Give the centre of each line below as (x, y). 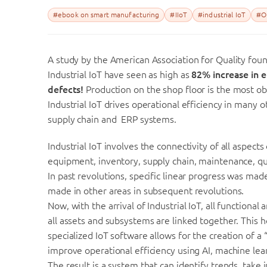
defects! (67, 90)
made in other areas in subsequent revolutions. (146, 191)
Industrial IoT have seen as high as (120, 75)
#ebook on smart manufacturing (106, 15)
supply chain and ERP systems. (112, 119)
